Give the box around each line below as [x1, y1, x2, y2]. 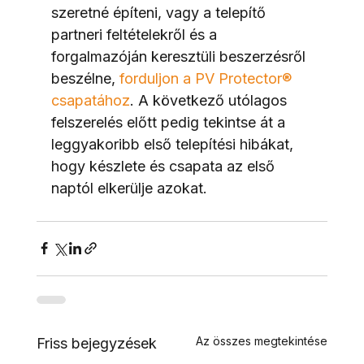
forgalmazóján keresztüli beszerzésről [50, 47, 310, 65]
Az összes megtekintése [196, 333, 328, 348]
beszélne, [50, 69, 119, 87]
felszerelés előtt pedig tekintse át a [50, 113, 289, 131]
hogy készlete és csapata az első [50, 157, 279, 175]
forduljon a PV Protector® [119, 69, 296, 87]
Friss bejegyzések [36, 334, 157, 352]
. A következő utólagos [129, 91, 291, 109]
